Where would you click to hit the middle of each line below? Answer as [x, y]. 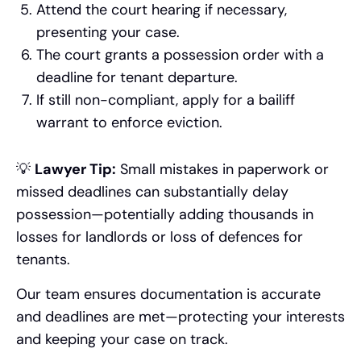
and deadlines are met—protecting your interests [180, 316]
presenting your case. [108, 33]
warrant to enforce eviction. [129, 123]
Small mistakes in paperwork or [222, 170]
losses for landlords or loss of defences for [160, 237]
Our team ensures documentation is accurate [168, 294]
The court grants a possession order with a [180, 55]
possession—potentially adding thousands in [165, 215]
